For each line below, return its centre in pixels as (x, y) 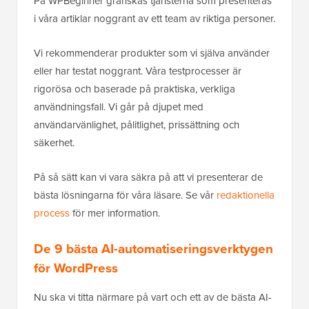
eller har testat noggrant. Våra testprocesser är (138, 71)
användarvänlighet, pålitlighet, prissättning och (137, 125)
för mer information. (115, 213)
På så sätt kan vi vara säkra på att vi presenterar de (148, 178)
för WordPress (76, 268)
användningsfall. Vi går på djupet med (119, 107)
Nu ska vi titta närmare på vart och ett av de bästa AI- (153, 298)
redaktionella (246, 196)
